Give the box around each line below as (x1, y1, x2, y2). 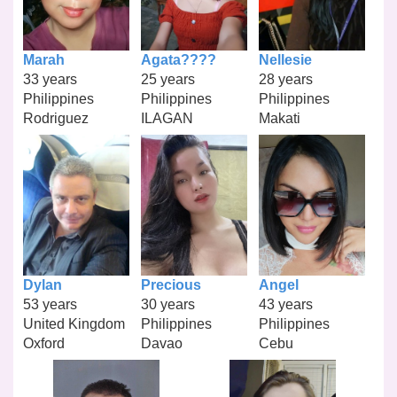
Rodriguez (23, 110, 90, 126)
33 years (23, 71, 78, 87)
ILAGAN (140, 110, 193, 126)
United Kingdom (23, 316, 126, 332)
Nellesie (258, 51, 312, 67)
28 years (258, 71, 313, 87)
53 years (23, 297, 78, 313)
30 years (140, 297, 195, 313)
